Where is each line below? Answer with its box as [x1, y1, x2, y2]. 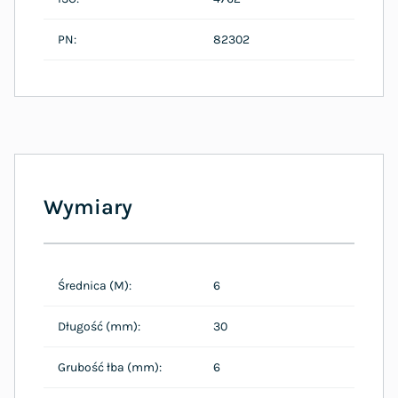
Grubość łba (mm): [58, 359, 162, 375]
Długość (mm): [58, 318, 140, 334]
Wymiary [44, 194, 132, 219]
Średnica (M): [58, 277, 131, 293]
